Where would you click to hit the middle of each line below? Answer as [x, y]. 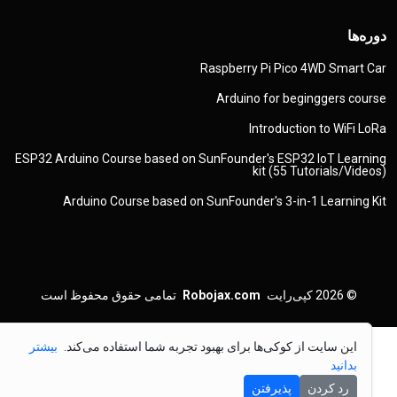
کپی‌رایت [300, 295]
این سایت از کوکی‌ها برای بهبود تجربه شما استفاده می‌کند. [220, 346]
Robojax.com [232, 295]
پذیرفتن [282, 388]
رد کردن [339, 388]
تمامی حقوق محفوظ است [119, 295]
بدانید [354, 365]
